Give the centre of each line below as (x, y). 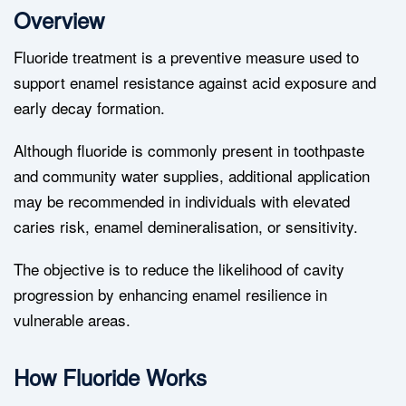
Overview (59, 20)
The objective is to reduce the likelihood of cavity (179, 269)
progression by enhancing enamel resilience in (170, 295)
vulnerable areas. (72, 320)
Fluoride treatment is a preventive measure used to (186, 57)
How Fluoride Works (110, 377)
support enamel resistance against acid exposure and (195, 82)
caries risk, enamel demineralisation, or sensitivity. (186, 227)
